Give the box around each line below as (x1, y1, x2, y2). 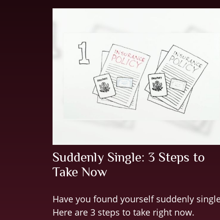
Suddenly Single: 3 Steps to (53, 150, 205, 165)
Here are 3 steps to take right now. (53, 206, 194, 219)
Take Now (53, 165, 107, 180)
